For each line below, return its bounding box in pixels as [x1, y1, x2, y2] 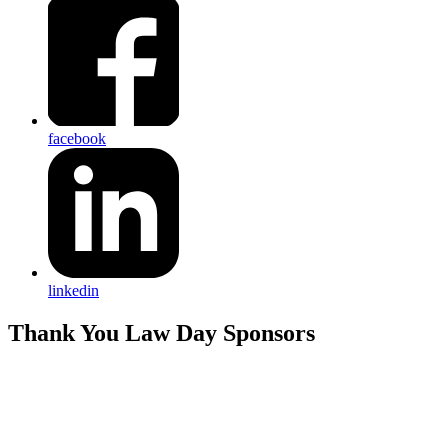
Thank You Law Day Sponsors [8, 320, 315, 347]
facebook [48, 129, 106, 147]
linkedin [48, 282, 99, 300]
